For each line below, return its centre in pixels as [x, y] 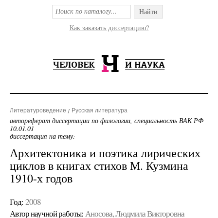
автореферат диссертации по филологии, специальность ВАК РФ [107, 120]
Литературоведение [38, 110]
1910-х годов [41, 178]
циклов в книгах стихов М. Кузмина [99, 165]
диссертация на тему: [43, 136]
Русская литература [100, 110]
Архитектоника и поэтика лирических [105, 153]
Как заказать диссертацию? [109, 27]
